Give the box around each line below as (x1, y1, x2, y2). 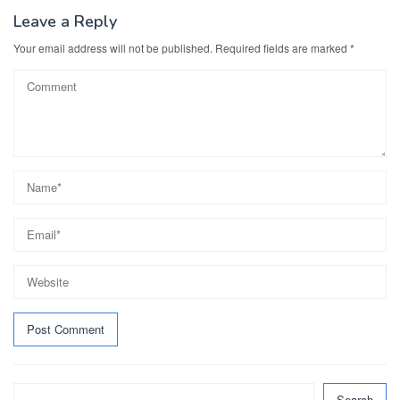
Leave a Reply (13, 10, 117, 32)
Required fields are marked (215, 39, 350, 55)
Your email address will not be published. (13, 39, 212, 55)
